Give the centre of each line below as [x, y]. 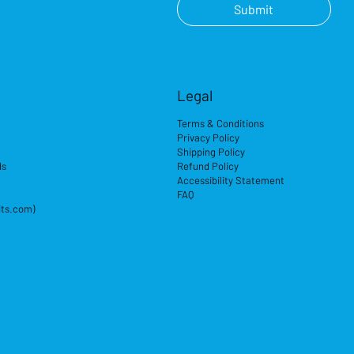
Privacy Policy [209, 137]
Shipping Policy [211, 151]
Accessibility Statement [231, 180]
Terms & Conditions [221, 123]
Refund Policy [208, 166]
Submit [254, 9]
